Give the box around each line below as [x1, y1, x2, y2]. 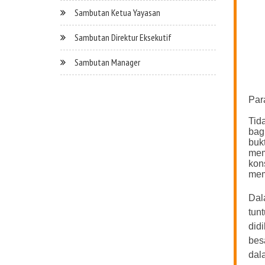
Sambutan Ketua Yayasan [75, 7, 160, 18]
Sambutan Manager [75, 56, 140, 68]
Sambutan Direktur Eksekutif [75, 31, 172, 43]
